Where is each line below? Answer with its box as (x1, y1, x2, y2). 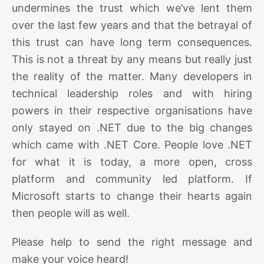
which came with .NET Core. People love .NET (12, 138, 252, 151)
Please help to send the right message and (12, 235, 252, 248)
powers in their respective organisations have (12, 104, 252, 117)
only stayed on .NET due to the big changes (12, 121, 252, 134)
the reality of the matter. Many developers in (12, 70, 252, 82)
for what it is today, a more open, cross (12, 155, 252, 168)
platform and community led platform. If (12, 172, 252, 185)
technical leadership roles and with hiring (12, 87, 252, 100)
